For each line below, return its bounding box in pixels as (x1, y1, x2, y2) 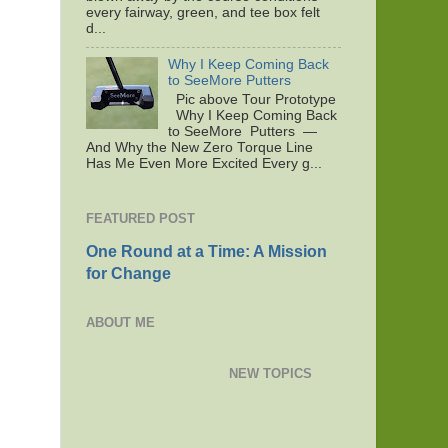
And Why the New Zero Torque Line (86, 139, 313, 155)
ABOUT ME (86, 314, 155, 330)
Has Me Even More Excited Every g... (86, 155, 322, 171)
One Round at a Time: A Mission (86, 242, 327, 260)
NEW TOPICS (229, 366, 312, 382)
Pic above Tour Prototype (168, 91, 337, 107)
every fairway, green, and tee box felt (86, 5, 320, 21)
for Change (86, 264, 171, 282)
